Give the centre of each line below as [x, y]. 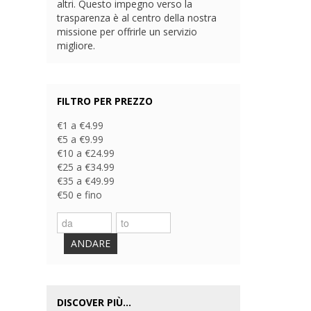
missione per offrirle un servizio [127, 32]
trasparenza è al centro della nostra [137, 18]
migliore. [76, 46]
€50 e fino [80, 195]
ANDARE [91, 244]
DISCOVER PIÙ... [94, 303]
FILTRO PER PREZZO [105, 101]
